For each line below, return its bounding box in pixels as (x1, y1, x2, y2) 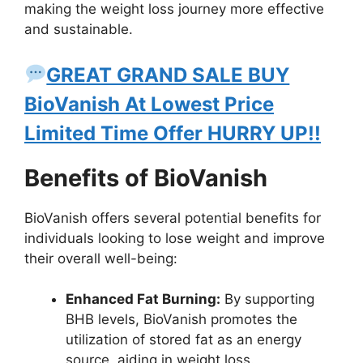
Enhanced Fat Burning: (66, 291, 220, 308)
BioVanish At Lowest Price (24, 92, 274, 116)
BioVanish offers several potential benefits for (24, 209, 321, 226)
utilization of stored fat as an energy (66, 331, 301, 348)
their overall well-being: (24, 250, 177, 267)
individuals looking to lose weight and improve (24, 229, 325, 246)
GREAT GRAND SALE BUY (46, 62, 290, 87)
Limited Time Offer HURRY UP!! (24, 121, 321, 145)
